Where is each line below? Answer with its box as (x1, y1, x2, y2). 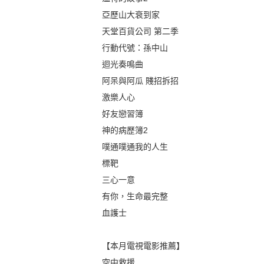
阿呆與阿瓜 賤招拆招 (102, 75, 179, 85)
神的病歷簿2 (102, 125, 148, 135)
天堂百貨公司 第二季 (102, 26, 179, 36)
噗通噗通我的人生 (102, 141, 169, 151)
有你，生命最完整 (102, 191, 169, 201)
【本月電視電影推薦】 (102, 240, 185, 250)
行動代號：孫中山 (102, 42, 169, 52)
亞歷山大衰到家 (102, 9, 160, 19)
